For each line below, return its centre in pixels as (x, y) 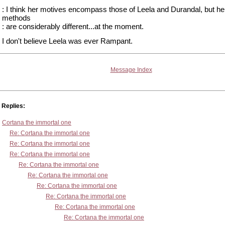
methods (16, 18)
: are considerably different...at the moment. (73, 26)
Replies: (13, 106)
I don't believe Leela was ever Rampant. (67, 41)
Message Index (131, 70)
